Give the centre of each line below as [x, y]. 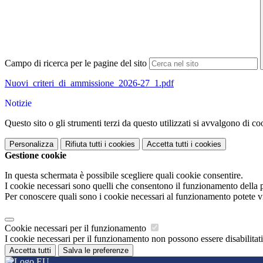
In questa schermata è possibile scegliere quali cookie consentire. [124, 176]
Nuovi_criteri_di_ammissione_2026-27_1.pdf [89, 83]
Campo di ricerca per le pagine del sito [76, 63]
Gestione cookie [36, 156]
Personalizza [31, 144]
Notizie [18, 103]
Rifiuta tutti [84, 144]
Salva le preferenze [96, 251]
